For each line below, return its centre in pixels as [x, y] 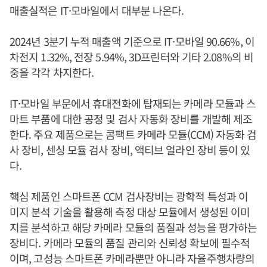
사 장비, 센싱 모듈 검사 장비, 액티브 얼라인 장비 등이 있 [130, 150]
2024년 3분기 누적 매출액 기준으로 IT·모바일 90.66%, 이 [132, 41]
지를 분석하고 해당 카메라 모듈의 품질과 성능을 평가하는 [133, 227]
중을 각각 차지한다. [52, 72]
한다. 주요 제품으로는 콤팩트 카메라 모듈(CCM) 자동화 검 [133, 134]
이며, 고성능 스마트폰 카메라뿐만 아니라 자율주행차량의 [132, 258]
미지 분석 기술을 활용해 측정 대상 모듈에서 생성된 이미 [130, 212]
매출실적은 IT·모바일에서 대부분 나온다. [97, 10]
